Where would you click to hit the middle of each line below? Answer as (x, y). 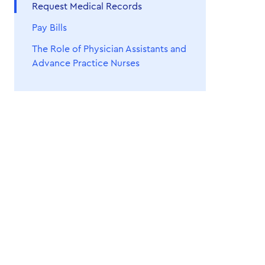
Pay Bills (49, 28)
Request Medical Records (87, 7)
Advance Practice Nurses (86, 63)
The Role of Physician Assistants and (109, 49)
